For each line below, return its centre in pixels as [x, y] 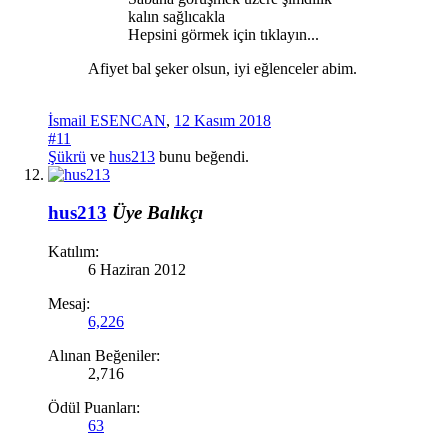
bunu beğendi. [202, 156]
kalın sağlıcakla [176, 16]
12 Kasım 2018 [222, 120]
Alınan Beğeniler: [104, 356]
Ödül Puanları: [94, 408]
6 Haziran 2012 [137, 270]
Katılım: [73, 252]
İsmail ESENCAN [107, 120]
